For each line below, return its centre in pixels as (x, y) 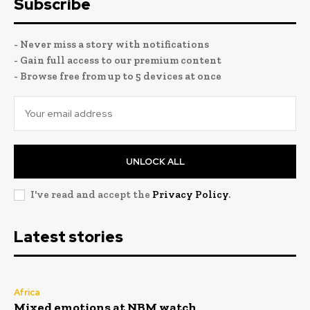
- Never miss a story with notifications (111, 44)
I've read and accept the (91, 194)
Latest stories (69, 237)
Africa (27, 292)
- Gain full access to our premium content (118, 60)
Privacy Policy (190, 194)
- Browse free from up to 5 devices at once (118, 76)
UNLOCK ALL (155, 161)
